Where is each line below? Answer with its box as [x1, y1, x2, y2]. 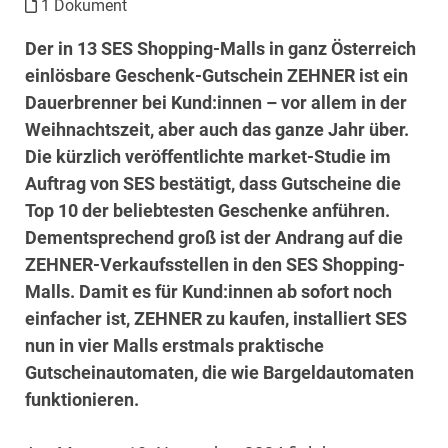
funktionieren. [25, 388, 139, 410]
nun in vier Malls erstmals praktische [25, 334, 324, 356]
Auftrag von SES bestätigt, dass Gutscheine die [25, 172, 401, 194]
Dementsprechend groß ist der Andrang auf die [25, 226, 403, 248]
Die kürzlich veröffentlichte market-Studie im [25, 145, 391, 167]
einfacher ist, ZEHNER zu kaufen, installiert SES [25, 307, 407, 329]
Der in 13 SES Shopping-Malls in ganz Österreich [25, 37, 416, 59]
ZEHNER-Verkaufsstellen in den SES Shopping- [25, 253, 405, 275]
